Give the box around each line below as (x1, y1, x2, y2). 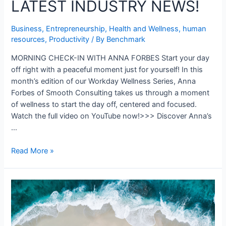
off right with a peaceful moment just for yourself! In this (11, 65, 203, 75)
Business (11, 24, 42, 34)
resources (11, 35, 45, 44)
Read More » (11, 146, 54, 156)
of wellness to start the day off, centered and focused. (11, 100, 197, 109)
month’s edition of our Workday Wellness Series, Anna (11, 77, 196, 86)
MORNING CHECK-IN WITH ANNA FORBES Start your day (11, 53, 210, 63)
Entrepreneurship (46, 24, 105, 34)
